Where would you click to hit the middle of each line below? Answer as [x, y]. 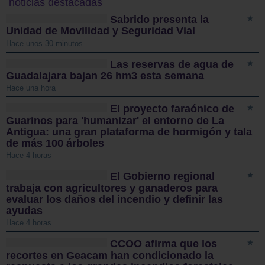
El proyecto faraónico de [172, 109]
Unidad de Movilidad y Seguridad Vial [101, 31]
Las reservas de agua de [172, 65]
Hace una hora [31, 88]
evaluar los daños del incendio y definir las [114, 200]
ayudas [24, 211]
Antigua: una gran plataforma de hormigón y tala [129, 132]
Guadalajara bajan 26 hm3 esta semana [105, 76]
